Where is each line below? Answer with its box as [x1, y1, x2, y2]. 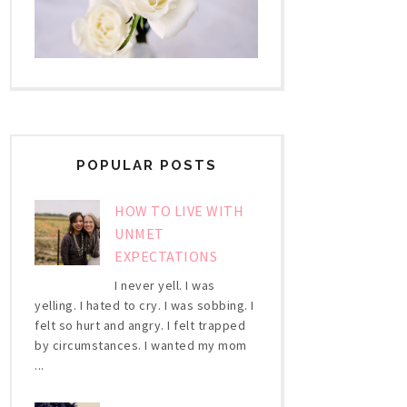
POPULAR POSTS [75, 156, 217, 174]
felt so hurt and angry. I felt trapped [35, 316, 245, 333]
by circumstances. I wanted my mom [35, 336, 247, 353]
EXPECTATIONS [114, 246, 218, 265]
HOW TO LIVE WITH [114, 201, 244, 220]
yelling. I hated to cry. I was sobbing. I [35, 296, 254, 313]
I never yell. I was [114, 276, 215, 293]
